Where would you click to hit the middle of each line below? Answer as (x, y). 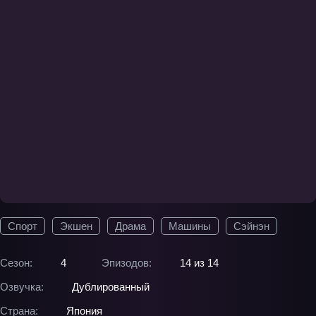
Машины (190, 226)
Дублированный (111, 287)
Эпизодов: (127, 263)
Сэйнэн (251, 226)
